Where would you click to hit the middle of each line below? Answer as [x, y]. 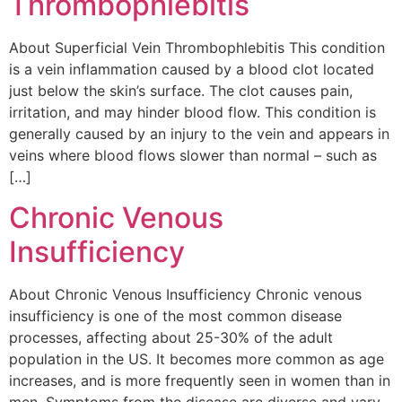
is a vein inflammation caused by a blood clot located [192, 70]
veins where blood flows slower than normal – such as [193, 156]
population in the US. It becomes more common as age [197, 358]
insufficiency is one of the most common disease [175, 315]
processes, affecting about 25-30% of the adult [171, 337]
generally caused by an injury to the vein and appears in [199, 134]
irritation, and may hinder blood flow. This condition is [192, 113]
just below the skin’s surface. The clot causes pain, [181, 91]
